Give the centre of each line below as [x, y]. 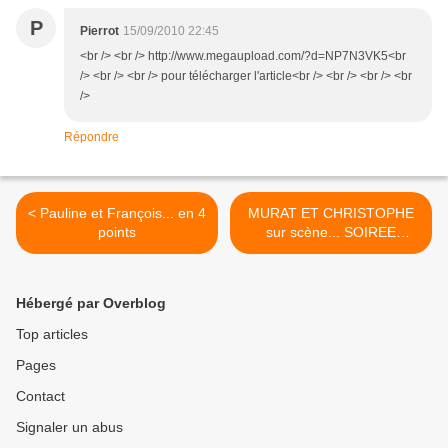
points [117, 232]
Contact [40, 396]
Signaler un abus [69, 427]
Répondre [91, 137]
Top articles [52, 334]
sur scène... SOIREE [331, 232]
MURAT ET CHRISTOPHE [331, 213]
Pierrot [99, 31]
